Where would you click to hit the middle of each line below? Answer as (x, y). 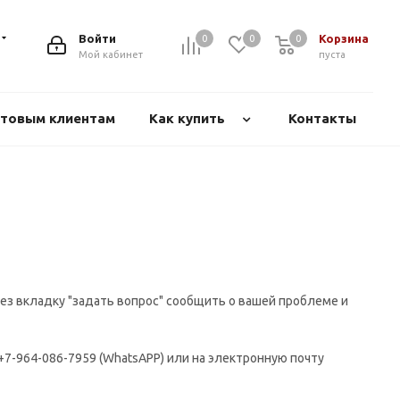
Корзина (344, 38)
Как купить (187, 118)
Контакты (322, 118)
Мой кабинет (111, 54)
